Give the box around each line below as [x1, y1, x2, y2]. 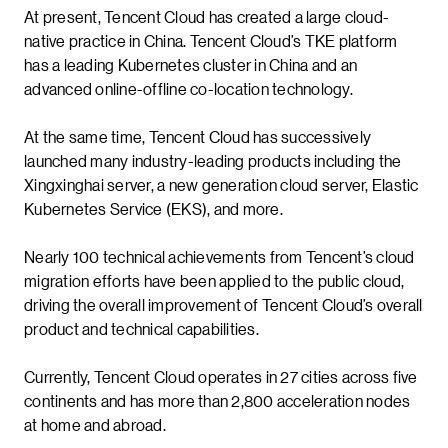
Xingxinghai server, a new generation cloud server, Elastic [24, 173, 419, 195]
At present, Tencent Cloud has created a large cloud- [24, 5, 389, 27]
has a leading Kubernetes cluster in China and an [24, 53, 357, 75]
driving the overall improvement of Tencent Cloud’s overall [24, 293, 423, 315]
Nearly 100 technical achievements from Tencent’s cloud [24, 245, 415, 267]
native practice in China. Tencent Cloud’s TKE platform [24, 29, 398, 51]
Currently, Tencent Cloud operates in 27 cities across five [24, 365, 418, 387]
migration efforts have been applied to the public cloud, [24, 269, 404, 291]
